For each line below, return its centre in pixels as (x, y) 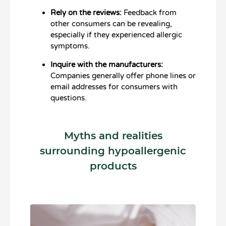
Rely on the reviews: (86, 12)
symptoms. (70, 46)
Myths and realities (113, 136)
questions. (69, 98)
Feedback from (149, 12)
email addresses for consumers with (114, 87)
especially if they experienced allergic (116, 35)
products (113, 166)
